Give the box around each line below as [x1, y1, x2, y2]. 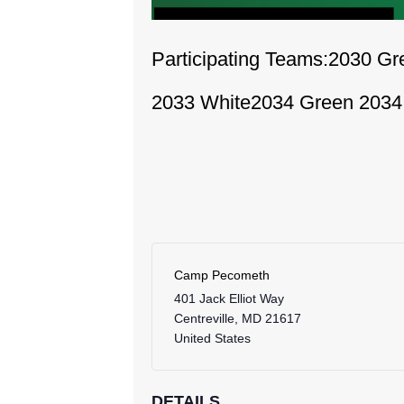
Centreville [174, 310, 234, 326]
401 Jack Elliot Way [174, 290, 284, 306]
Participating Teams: [151, 48, 328, 71]
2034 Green [251, 90, 359, 114]
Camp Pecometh [174, 267, 270, 282]
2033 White [151, 90, 251, 114]
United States [174, 330, 251, 345]
